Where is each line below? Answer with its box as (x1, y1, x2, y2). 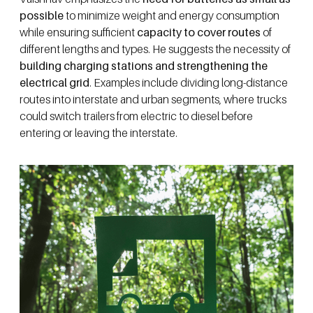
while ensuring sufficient (20, 25, 137, 40)
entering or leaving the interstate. (20, 126, 177, 140)
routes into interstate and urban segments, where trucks (20, 92, 286, 107)
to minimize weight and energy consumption (64, 8, 279, 23)
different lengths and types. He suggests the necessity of (20, 42, 291, 57)
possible (20, 8, 64, 23)
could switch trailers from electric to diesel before (20, 109, 253, 124)
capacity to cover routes (137, 25, 261, 40)
